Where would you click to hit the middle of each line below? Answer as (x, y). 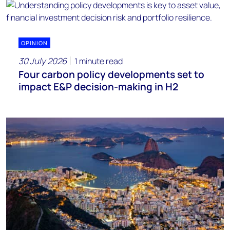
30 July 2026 (43, 61)
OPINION (34, 43)
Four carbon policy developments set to (111, 74)
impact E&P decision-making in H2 (98, 87)
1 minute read (99, 61)
